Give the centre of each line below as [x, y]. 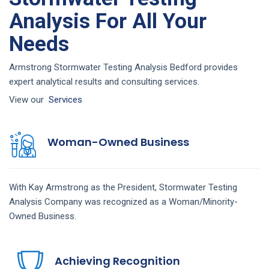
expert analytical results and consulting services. [104, 81]
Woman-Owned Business [118, 142]
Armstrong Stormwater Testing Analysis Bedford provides [123, 67]
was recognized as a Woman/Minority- [161, 201]
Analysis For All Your [108, 22]
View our [29, 99]
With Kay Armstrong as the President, [84, 187]
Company [65, 201]
